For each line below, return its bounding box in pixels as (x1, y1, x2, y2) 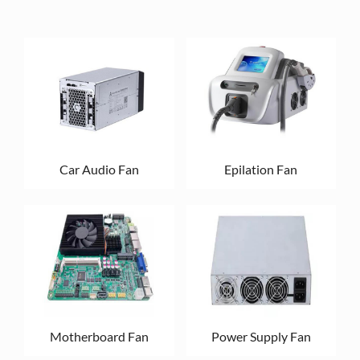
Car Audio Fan (59, 162, 139, 178)
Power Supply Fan (211, 329, 311, 345)
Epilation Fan (224, 162, 298, 178)
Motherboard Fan (49, 329, 149, 345)
